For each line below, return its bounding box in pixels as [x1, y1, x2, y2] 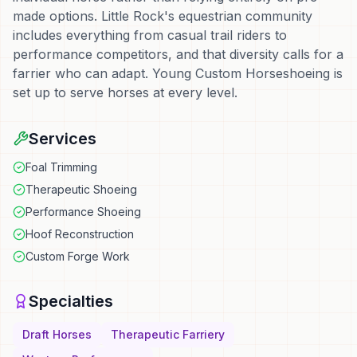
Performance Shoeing [25, 205, 141, 218]
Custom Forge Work [25, 249, 130, 263]
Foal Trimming [25, 160, 97, 174]
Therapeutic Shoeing [25, 182, 137, 196]
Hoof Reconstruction [25, 227, 134, 241]
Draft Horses [22, 328, 92, 341]
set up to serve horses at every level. [13, 84, 237, 100]
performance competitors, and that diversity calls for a [13, 46, 343, 62]
